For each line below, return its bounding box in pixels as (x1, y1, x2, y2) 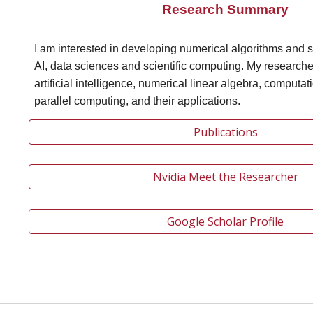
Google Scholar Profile (167, 214, 284, 230)
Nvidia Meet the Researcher (152, 169, 298, 185)
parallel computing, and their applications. (34, 95, 241, 107)
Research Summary (162, 2, 289, 17)
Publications (193, 124, 258, 140)
